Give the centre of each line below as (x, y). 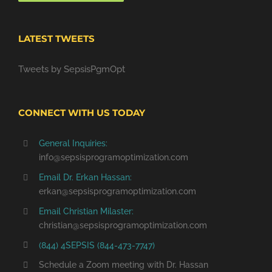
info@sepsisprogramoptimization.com (113, 158)
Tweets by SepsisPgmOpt (72, 70)
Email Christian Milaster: (86, 211)
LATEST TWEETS (56, 39)
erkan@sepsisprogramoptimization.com (117, 192)
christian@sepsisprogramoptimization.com (123, 225)
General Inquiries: (73, 144)
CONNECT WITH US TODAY (82, 113)
